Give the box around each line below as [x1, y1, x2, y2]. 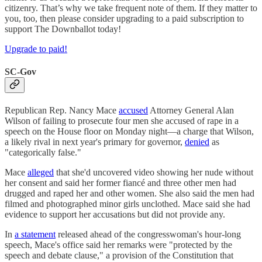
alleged [27, 167, 54, 178]
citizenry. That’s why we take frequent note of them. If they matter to [5, 2, 257, 13]
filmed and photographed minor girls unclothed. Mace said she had [5, 199, 250, 209]
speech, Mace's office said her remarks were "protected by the [5, 240, 232, 250]
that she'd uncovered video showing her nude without [54, 167, 253, 178]
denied [185, 137, 209, 147]
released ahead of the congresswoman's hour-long [56, 229, 241, 240]
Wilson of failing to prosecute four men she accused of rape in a [5, 116, 239, 126]
